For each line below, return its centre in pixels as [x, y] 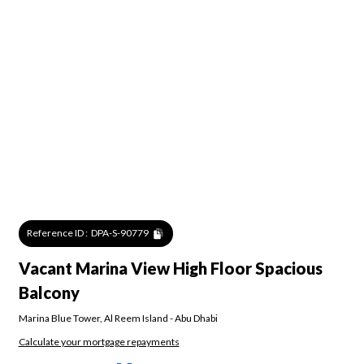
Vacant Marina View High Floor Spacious [170, 268]
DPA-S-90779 [120, 233]
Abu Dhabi [196, 318]
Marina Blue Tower [59, 318]
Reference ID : [58, 233]
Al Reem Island [136, 318]
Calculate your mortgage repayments [99, 342]
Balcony [49, 292]
